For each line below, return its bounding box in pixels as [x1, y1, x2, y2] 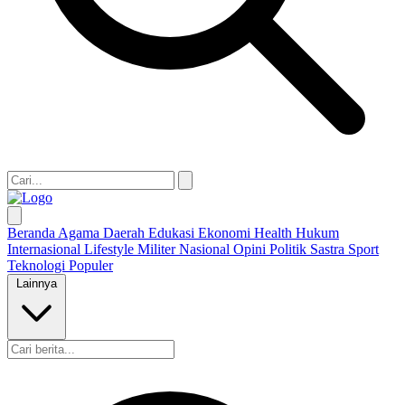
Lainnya [16, 277, 57, 290]
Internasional [7, 241, 84, 257]
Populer [69, 258, 113, 273]
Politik [269, 241, 310, 257]
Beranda [7, 225, 58, 240]
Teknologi [7, 258, 69, 273]
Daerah [103, 225, 148, 240]
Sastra [310, 241, 348, 257]
